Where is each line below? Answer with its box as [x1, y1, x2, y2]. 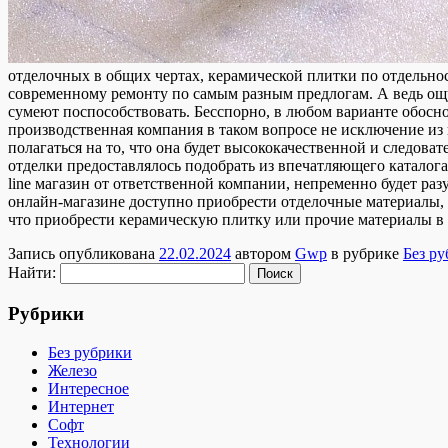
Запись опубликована [8, 245, 159, 263]
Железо [48, 361, 97, 379]
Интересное [48, 379, 129, 397]
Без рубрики [48, 343, 132, 361]
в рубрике [327, 245, 403, 263]
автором [231, 245, 295, 263]
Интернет [48, 397, 114, 415]
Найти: [8, 264, 56, 282]
